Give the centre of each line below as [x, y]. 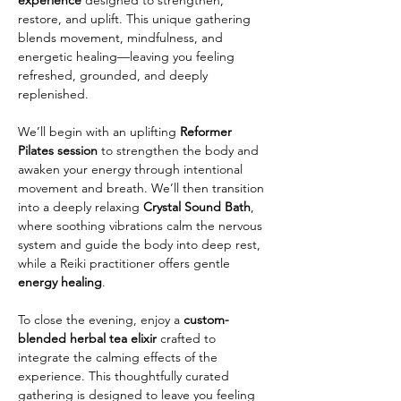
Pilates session [58, 150]
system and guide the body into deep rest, [141, 244]
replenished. [53, 94]
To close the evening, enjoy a [101, 320]
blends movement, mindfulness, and [122, 38]
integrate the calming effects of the [119, 357]
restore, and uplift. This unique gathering [136, 19]
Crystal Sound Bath [197, 207]
